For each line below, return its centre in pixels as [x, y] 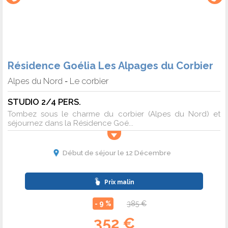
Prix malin [118, 182]
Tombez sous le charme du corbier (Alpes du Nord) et [114, 114]
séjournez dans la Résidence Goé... [70, 123]
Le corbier [89, 81]
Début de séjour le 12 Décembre [117, 153]
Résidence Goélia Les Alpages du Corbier [110, 66]
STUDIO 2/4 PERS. [44, 102]
